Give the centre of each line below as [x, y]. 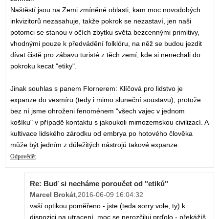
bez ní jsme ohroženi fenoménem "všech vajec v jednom [98, 111]
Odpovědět [23, 157]
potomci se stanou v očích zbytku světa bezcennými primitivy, [105, 33]
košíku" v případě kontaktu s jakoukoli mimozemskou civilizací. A [109, 122]
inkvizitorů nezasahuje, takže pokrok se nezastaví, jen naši [101, 21]
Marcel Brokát [53, 195]
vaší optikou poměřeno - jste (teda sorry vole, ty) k [108, 206]
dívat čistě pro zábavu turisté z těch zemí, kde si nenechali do [105, 55]
